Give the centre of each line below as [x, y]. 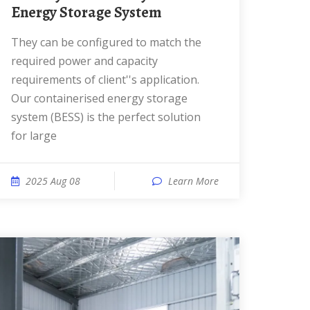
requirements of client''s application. [105, 80]
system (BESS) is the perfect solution [106, 117]
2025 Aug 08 [53, 181]
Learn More [193, 181]
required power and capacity [84, 61]
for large [34, 136]
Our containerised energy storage [99, 98]
